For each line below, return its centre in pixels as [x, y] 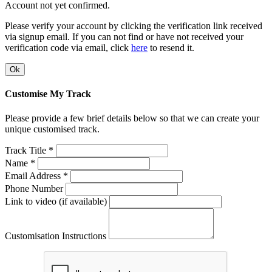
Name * [20, 163]
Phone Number [34, 188]
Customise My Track [48, 94]
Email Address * [36, 175]
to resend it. [171, 48]
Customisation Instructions [56, 236]
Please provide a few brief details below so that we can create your [132, 118]
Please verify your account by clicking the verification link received [134, 26]
